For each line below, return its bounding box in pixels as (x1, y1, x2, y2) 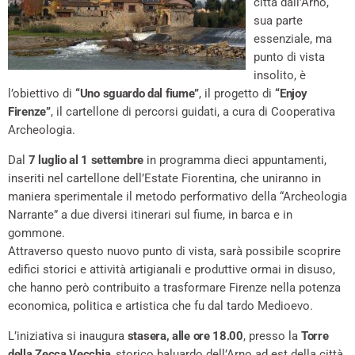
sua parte (254, 13, 303, 29)
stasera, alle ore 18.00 (124, 329, 243, 344)
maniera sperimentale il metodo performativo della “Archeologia (8, 189, 347, 204)
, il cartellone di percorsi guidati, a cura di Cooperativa (50, 105, 335, 120)
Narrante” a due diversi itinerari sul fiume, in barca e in (8, 208, 292, 223)
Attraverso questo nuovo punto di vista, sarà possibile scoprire (8, 244, 341, 259)
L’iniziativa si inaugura (8, 329, 124, 344)
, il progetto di (199, 86, 276, 101)
